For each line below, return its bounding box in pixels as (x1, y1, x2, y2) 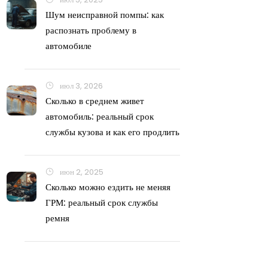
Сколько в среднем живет (45, 95, 144, 107)
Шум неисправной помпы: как (45, 8, 164, 21)
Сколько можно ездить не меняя (45, 181, 170, 193)
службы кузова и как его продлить (45, 126, 179, 138)
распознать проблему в (45, 24, 136, 36)
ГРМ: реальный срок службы (45, 196, 158, 209)
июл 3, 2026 (58, 80, 103, 92)
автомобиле (45, 39, 92, 52)
